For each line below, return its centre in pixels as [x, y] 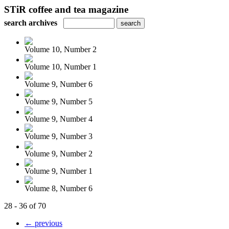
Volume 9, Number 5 [59, 101]
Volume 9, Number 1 [59, 171]
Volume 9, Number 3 [59, 136]
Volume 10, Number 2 [61, 49]
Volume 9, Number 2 [59, 154]
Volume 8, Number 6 [59, 188]
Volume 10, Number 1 [61, 67]
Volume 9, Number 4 [59, 119]
